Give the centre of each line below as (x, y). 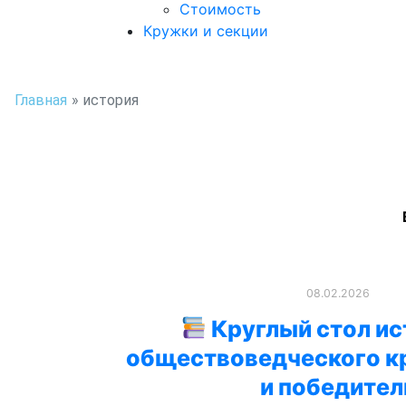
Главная (41, 100)
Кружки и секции (206, 31)
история (111, 100)
